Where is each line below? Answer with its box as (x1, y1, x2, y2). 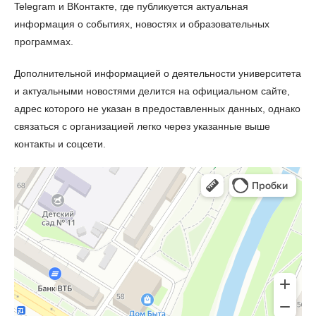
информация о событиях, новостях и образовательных (14, 18, 269, 30)
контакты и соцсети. (14, 138, 106, 150)
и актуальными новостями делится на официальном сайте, (14, 85, 290, 97)
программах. (14, 35, 73, 47)
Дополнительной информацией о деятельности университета (14, 67, 301, 79)
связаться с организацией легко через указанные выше (14, 120, 270, 132)
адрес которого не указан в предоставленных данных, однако (14, 102, 300, 114)
